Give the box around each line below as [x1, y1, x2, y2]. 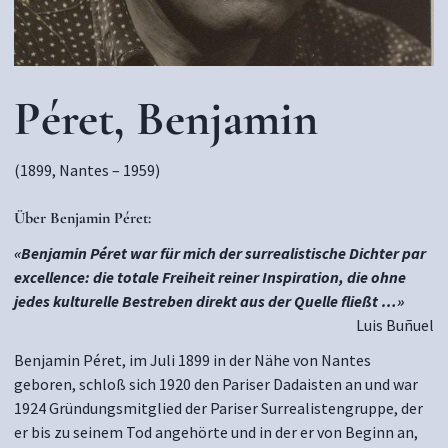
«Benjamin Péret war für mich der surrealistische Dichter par [14, 243, 426, 263]
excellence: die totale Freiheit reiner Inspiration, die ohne [14, 267, 406, 287]
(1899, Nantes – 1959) [14, 160, 160, 180]
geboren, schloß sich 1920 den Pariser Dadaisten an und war [14, 374, 418, 394]
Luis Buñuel [356, 315, 434, 335]
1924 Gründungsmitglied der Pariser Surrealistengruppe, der [14, 398, 423, 418]
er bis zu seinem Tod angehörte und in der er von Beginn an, [14, 422, 418, 442]
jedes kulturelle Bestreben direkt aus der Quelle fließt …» [14, 291, 404, 311]
